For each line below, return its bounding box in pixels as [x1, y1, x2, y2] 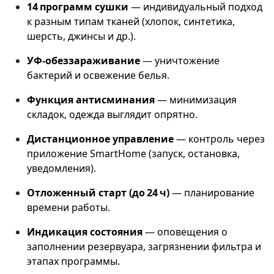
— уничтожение [140, 54, 220, 68]
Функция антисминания [27, 93, 155, 107]
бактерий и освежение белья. [27, 68, 169, 83]
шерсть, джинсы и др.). [27, 29, 136, 43]
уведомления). [27, 161, 96, 176]
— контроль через [174, 132, 265, 146]
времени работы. [27, 201, 110, 215]
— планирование [169, 186, 254, 200]
